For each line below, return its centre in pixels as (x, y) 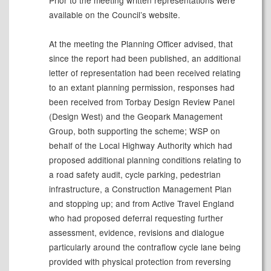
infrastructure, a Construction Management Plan (140, 189)
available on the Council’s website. (114, 15)
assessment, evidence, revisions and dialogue (136, 233)
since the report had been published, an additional (145, 58)
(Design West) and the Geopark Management (135, 116)
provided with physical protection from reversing (140, 262)
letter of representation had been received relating (145, 73)
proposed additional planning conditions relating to (145, 160)
